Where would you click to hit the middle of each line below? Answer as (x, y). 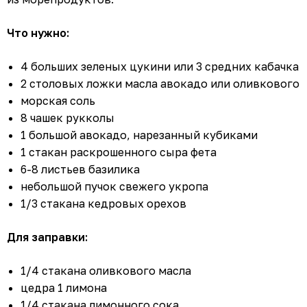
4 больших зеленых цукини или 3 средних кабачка (160, 67)
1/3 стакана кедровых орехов (103, 204)
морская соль (58, 101)
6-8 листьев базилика (80, 170)
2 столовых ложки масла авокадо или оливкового (160, 84)
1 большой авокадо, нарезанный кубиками (139, 135)
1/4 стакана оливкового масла (106, 271)
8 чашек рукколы (67, 118)
